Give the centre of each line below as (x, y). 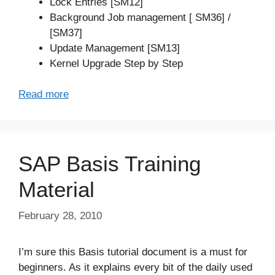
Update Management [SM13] (115, 48)
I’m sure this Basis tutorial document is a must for (133, 252)
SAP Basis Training (110, 164)
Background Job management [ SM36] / (140, 17)
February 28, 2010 (60, 215)
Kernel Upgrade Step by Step (116, 63)
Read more (44, 95)
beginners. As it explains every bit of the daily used (135, 267)
